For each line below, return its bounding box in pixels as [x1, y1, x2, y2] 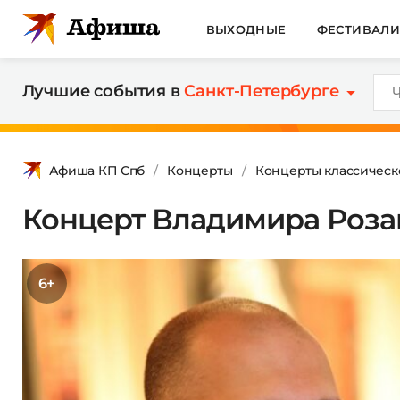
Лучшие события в [21, 81, 185, 101]
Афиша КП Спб [48, 162, 146, 179]
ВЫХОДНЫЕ [205, 21, 287, 37]
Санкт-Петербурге [184, 81, 339, 101]
